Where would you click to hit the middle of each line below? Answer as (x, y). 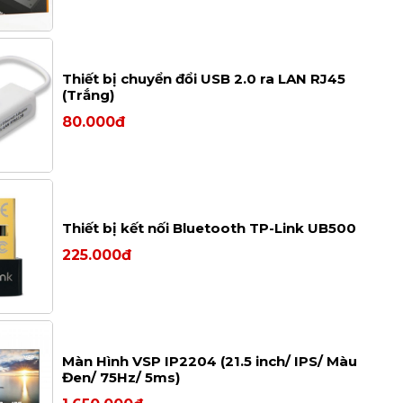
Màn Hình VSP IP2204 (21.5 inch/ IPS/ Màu (210, 361)
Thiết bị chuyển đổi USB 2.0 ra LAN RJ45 (204, 78)
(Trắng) (89, 94)
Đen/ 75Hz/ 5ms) (121, 377)
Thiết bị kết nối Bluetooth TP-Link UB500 (210, 228)
